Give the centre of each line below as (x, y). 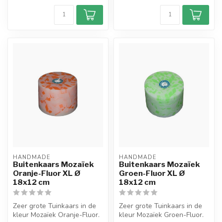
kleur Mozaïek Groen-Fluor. (161, 215)
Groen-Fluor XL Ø (152, 173)
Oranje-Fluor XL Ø (47, 173)
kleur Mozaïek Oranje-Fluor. (56, 215)
